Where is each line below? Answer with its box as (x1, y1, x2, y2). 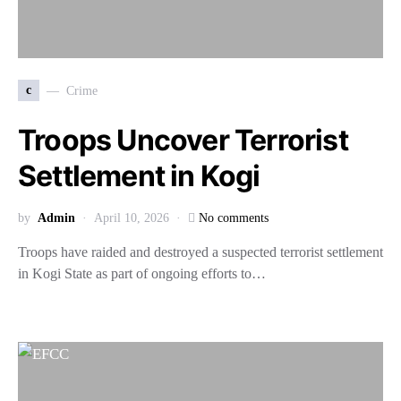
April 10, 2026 (94, 211, 169, 225)
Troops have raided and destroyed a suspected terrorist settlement (18, 244, 383, 260)
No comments (199, 211, 269, 225)
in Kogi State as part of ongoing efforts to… (18, 266, 266, 281)
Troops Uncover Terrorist (18, 123, 348, 158)
